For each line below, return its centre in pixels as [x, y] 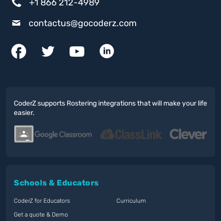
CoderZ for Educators [42, 201]
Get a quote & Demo [41, 214]
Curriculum [131, 201]
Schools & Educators [56, 183]
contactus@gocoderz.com [83, 23]
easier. [24, 113]
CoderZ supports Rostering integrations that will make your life [110, 104]
